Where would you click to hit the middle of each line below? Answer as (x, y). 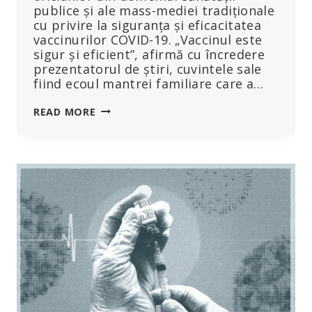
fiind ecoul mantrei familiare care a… (149, 83)
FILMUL (114, 110)
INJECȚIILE (122, 271)
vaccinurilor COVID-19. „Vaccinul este (148, 39)
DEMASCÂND (128, 212)
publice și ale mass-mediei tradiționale (154, 10)
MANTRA (118, 154)
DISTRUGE (122, 139)
